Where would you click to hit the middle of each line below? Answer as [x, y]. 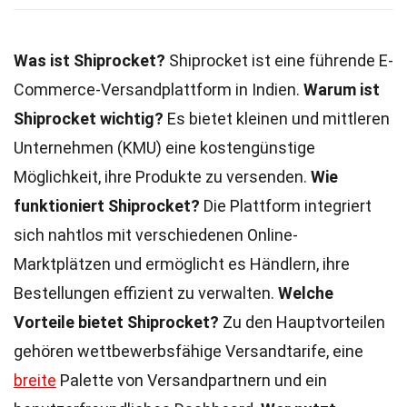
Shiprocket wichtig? [89, 119]
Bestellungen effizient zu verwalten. [146, 293]
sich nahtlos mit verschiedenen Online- [156, 235]
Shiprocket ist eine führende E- [279, 60]
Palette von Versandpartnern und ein [192, 380]
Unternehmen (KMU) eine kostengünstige [164, 148]
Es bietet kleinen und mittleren [277, 119]
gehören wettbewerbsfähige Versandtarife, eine [189, 351]
